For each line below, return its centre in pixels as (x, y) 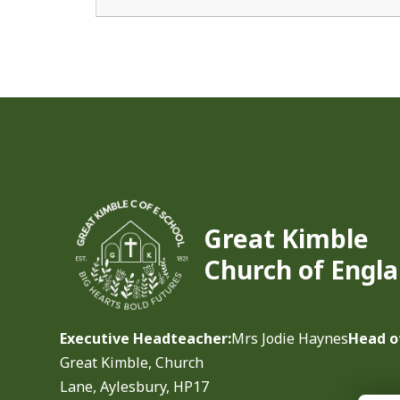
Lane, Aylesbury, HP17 (135, 386)
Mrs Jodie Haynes (290, 338)
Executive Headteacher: (146, 338)
